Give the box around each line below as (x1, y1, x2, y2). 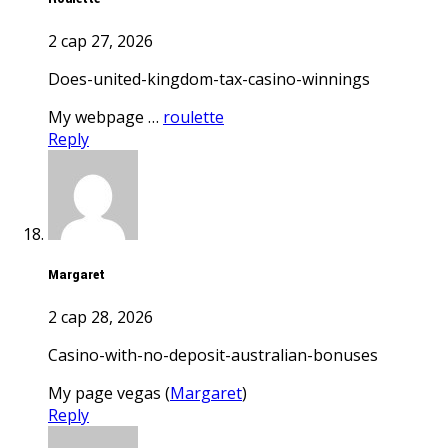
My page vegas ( (63, 382, 170, 405)
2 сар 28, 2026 (48, 306, 153, 329)
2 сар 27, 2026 (48, 30, 153, 53)
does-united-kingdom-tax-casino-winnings (60, 68, 370, 91)
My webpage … (63, 106, 163, 129)
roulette (163, 106, 224, 129)
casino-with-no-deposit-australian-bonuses (58, 344, 378, 367)
